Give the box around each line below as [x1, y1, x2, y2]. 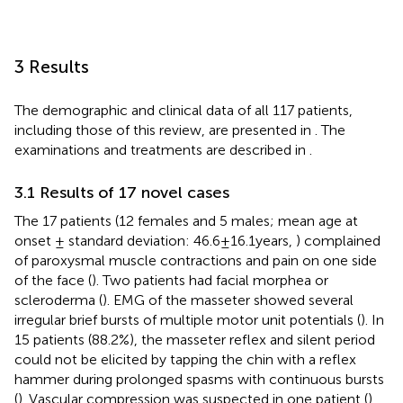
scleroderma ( [14, 291, 103, 309]
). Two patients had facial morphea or [92, 271, 328, 289]
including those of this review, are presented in [14, 121, 315, 139]
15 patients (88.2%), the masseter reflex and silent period [14, 330, 375, 348]
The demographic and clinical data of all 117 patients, [14, 101, 353, 119]
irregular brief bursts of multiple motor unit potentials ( [14, 310, 361, 328]
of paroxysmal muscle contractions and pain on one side [14, 251, 377, 269]
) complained [296, 231, 381, 249]
